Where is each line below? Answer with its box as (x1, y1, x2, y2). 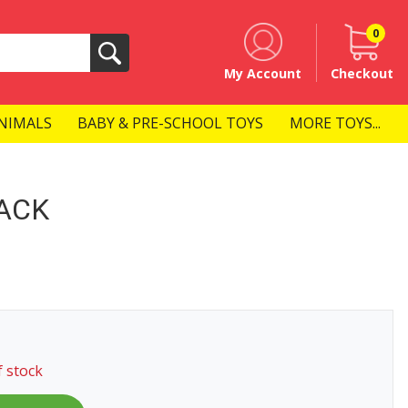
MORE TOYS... (289, 113, 381, 134)
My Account (224, 64, 301, 82)
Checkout (331, 64, 393, 82)
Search (108, 51, 158, 72)
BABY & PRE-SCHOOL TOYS (77, 113, 264, 134)
